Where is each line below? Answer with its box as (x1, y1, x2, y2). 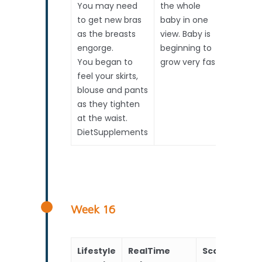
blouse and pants (77, 84, 149, 96)
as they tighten (77, 98, 140, 110)
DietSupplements (77, 126, 149, 138)
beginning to (160, 42, 212, 54)
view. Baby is (160, 27, 211, 40)
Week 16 (71, 202, 116, 216)
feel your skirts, (77, 70, 139, 82)
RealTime (128, 244, 171, 257)
